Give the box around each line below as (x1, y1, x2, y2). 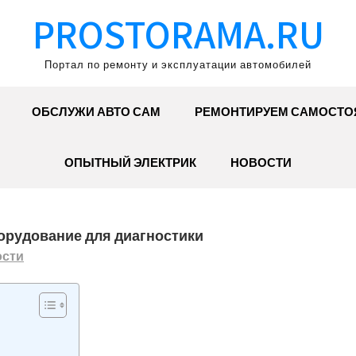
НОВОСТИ (230, 155, 292, 170)
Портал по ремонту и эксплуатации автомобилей (44, 58, 311, 72)
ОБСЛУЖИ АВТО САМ (31, 104, 161, 119)
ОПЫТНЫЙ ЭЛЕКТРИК (64, 155, 196, 170)
